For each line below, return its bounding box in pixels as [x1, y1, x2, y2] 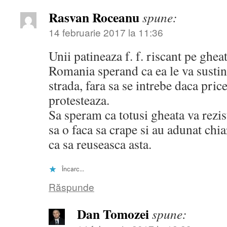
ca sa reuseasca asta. [49, 135, 152, 153]
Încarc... [62, 165, 84, 173]
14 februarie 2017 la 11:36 [49, 25, 163, 40]
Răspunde [49, 180, 94, 194]
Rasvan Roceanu [49, 8, 139, 27]
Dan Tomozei [77, 204, 149, 224]
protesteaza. [49, 91, 109, 109]
